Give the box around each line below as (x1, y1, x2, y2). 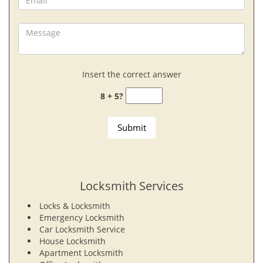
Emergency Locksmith (39, 212, 124, 223)
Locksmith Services (79, 178, 184, 194)
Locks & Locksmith (39, 200, 110, 211)
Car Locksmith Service (39, 224, 125, 235)
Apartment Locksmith (39, 247, 123, 258)
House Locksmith (39, 235, 108, 247)
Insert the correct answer (82, 69, 181, 80)
